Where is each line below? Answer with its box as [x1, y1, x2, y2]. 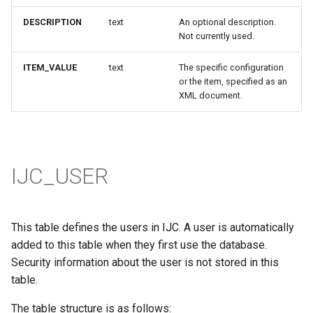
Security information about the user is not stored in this [11, 256, 279, 269]
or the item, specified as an [179, 76, 287, 87]
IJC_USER [11, 163, 108, 189]
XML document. [179, 90, 242, 101]
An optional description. [179, 17, 276, 27]
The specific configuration [179, 62, 284, 73]
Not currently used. [179, 31, 254, 41]
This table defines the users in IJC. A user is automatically [11, 221, 294, 234]
